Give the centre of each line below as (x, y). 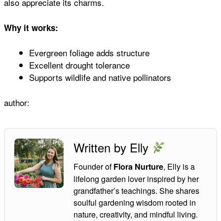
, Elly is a (179, 166)
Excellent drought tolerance (79, 65)
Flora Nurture (138, 166)
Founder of (93, 166)
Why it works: (31, 27)
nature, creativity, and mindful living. (136, 214)
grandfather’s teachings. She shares (136, 190)
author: (17, 102)
